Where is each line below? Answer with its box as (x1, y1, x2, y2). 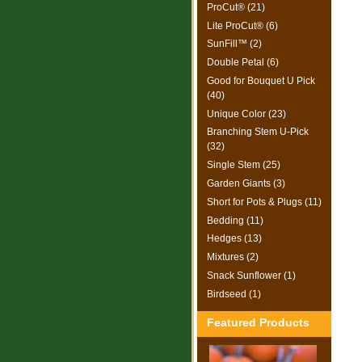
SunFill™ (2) (207, 38, 262, 50)
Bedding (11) (207, 214, 263, 226)
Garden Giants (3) (207, 177, 285, 189)
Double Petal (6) (207, 57, 279, 69)
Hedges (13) (207, 233, 262, 245)
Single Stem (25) (207, 159, 280, 171)
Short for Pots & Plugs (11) (207, 196, 322, 208)
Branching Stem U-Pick (207, 126, 309, 138)
